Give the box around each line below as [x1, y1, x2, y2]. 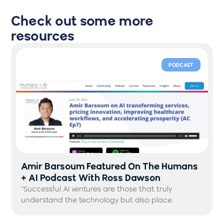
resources [11, 26, 75, 44]
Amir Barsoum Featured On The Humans [21, 159, 198, 172]
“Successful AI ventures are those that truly [21, 184, 172, 193]
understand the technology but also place [21, 195, 172, 204]
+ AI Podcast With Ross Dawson [21, 171, 161, 183]
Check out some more [11, 11, 154, 29]
